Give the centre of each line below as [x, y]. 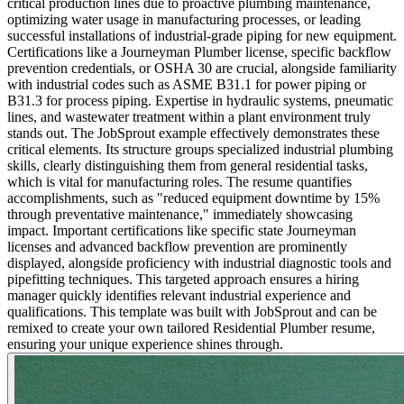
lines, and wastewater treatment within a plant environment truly [189, 116]
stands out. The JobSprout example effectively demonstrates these [193, 133]
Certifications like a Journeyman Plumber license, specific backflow [199, 51]
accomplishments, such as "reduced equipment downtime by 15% [193, 197]
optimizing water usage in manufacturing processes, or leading [184, 19]
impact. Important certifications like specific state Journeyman [182, 230]
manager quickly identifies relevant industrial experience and [179, 295]
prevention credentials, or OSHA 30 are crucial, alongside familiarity [202, 68]
